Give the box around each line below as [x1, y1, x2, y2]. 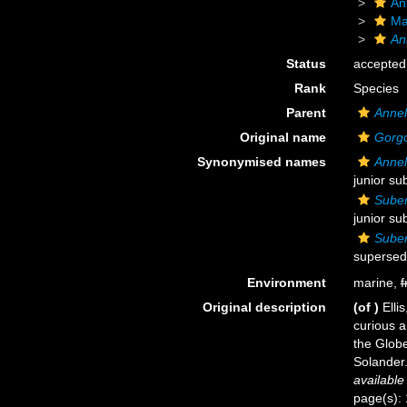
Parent [285, 105, 326, 120]
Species [352, 81, 399, 95]
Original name [239, 130, 326, 144]
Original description [202, 300, 326, 314]
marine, [352, 275, 401, 290]
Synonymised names [196, 154, 326, 169]
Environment [246, 275, 326, 290]
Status [285, 56, 326, 71]
